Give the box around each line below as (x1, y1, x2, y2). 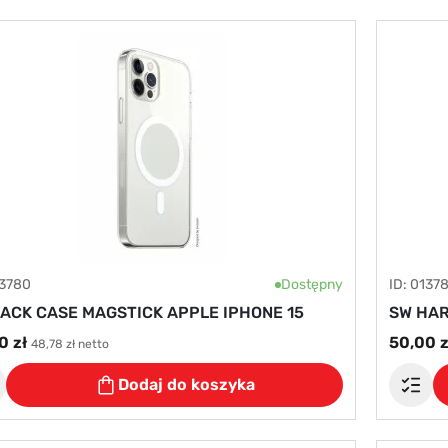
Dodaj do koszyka (117, 375, 255, 394)
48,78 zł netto (31, 337, 109, 351)
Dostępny (280, 276, 343, 293)
